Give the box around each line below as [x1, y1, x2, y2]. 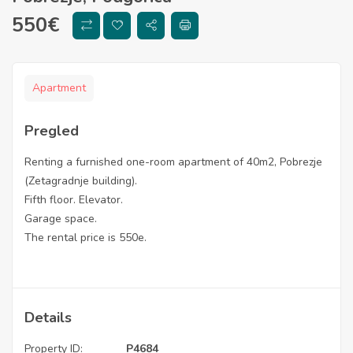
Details [24, 308, 72, 327]
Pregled [24, 121, 79, 140]
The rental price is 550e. [24, 230, 147, 245]
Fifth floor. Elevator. [24, 192, 123, 207]
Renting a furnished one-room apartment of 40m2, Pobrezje [24, 154, 322, 169]
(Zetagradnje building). [24, 173, 137, 188]
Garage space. [24, 211, 97, 226]
